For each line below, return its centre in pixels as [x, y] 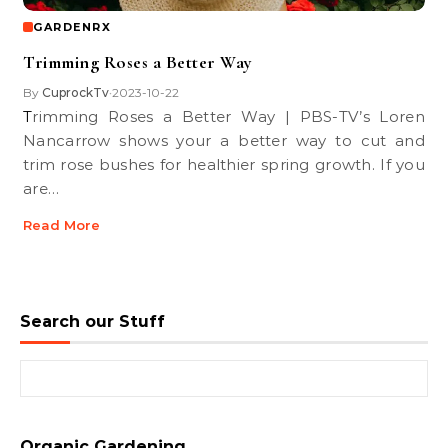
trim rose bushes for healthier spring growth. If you [224, 164]
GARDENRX [72, 27]
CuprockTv [75, 92]
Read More [61, 225]
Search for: [59, 370]
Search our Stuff [92, 321]
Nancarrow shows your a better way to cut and [224, 140]
